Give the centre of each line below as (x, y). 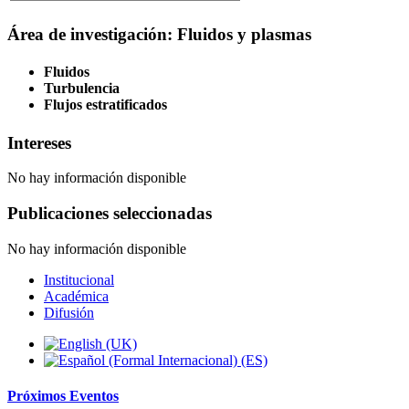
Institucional (79, 279)
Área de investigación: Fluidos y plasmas (159, 35)
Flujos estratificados (105, 105)
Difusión (69, 312)
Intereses (39, 142)
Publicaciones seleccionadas (110, 214)
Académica (76, 296)
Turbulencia (82, 89)
